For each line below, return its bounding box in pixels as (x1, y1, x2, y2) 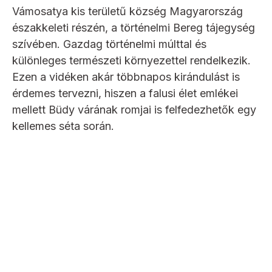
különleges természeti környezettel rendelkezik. (12, 54, 251, 67)
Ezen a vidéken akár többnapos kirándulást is (12, 70, 240, 84)
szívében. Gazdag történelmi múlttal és (12, 38, 206, 51)
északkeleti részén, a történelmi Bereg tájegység (12, 21, 255, 35)
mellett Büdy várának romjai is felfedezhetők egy (12, 103, 256, 117)
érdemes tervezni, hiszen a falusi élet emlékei (12, 87, 238, 100)
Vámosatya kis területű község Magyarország (12, 5, 243, 18)
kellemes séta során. (12, 120, 114, 133)
